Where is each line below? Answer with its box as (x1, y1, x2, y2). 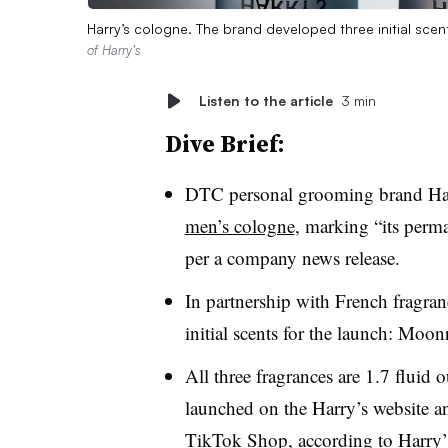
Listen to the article (198, 91, 333, 109)
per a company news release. (184, 244, 400, 270)
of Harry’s (87, 41, 141, 58)
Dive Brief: (164, 126, 285, 160)
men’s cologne (184, 212, 295, 238)
